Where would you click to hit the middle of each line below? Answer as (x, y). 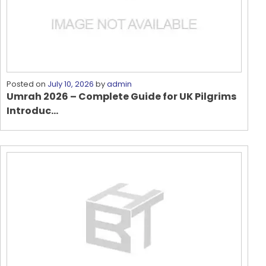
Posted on (27, 84)
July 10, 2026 (71, 84)
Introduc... (32, 110)
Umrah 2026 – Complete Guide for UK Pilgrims (121, 96)
